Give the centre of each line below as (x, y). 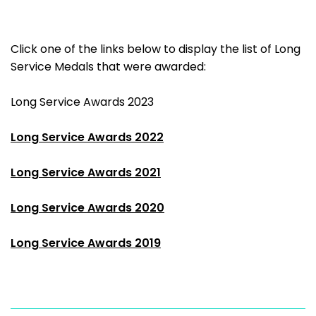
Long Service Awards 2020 (87, 208)
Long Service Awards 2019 (86, 243)
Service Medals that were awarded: (108, 67)
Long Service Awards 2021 (86, 172)
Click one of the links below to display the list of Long (156, 49)
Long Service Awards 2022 (87, 137)
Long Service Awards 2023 (82, 102)
